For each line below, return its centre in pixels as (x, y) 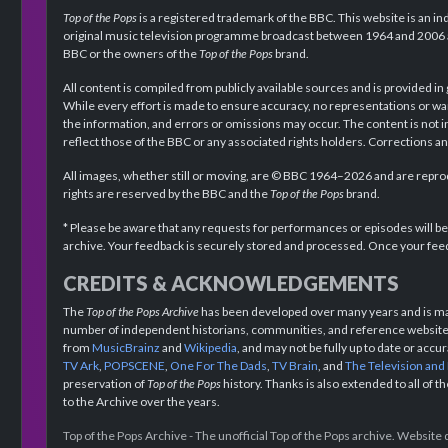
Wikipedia (210, 347)
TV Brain (295, 365)
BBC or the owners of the (131, 53)
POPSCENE (134, 365)
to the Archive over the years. (141, 401)
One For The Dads (218, 365)
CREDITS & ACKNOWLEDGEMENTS (231, 282)
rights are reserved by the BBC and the (166, 193)
